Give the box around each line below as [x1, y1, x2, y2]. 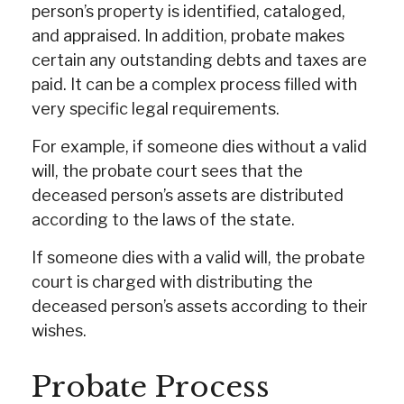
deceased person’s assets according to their [32, 297, 368, 316]
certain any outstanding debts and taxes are [32, 50, 367, 69]
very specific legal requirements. [32, 99, 280, 118]
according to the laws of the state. [32, 210, 295, 229]
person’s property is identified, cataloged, [32, 2, 345, 21]
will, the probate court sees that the [32, 161, 303, 180]
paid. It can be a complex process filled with [32, 75, 357, 94]
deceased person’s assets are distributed [32, 186, 344, 205]
